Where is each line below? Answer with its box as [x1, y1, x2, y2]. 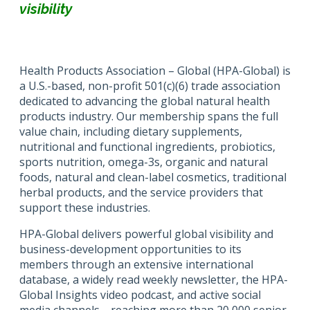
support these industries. [19, 199, 150, 215]
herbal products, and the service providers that [19, 184, 263, 200]
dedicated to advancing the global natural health [19, 93, 270, 109]
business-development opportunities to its [19, 241, 241, 257]
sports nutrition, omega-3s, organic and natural [19, 154, 268, 170]
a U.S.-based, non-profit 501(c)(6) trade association [19, 77, 280, 93]
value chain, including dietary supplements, [19, 123, 242, 139]
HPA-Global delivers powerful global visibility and [19, 226, 273, 241]
